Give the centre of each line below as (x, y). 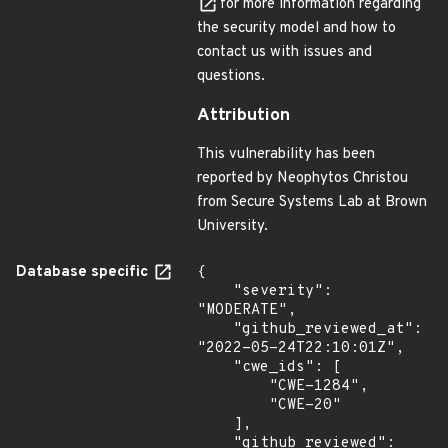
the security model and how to (296, 28)
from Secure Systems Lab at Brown (312, 202)
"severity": (215, 291)
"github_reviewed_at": (215, 329)
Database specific (84, 272)
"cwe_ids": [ (215, 367)
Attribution (243, 116)
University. (232, 226)
